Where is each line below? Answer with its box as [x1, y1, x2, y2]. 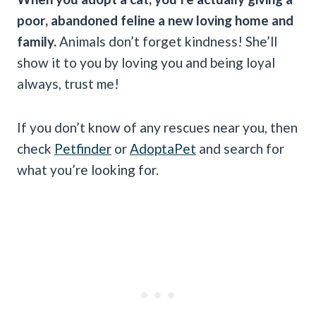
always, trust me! [17, 75, 119, 92]
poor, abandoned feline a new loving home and [17, 12, 293, 29]
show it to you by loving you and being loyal [17, 54, 275, 71]
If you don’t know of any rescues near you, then [17, 119, 298, 136]
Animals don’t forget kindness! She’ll [56, 33, 277, 50]
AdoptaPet [130, 140, 196, 157]
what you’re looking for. [17, 162, 159, 178]
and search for [196, 140, 284, 157]
